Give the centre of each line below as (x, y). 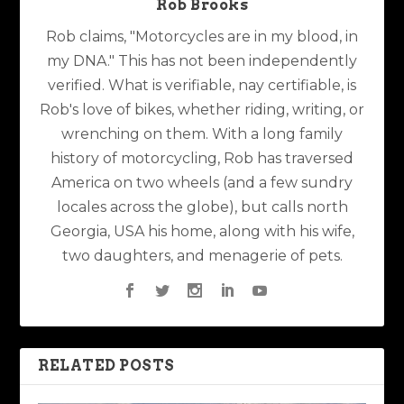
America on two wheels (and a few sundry (202, 182)
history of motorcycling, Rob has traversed (202, 158)
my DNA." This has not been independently (202, 60)
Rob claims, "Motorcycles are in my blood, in (202, 36)
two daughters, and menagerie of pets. (202, 255)
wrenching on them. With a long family (202, 133)
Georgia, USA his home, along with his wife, (202, 231)
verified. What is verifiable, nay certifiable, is (202, 85)
